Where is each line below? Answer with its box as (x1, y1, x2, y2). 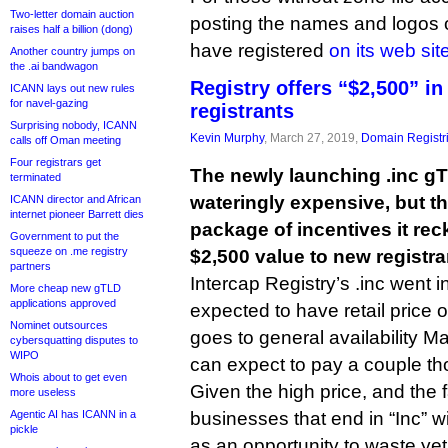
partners (10, 260, 51, 272)
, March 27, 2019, (264, 131, 361, 144)
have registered (190, 40, 329, 61)
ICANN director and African (10, 193, 141, 205)
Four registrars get (10, 156, 101, 168)
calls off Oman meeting (10, 134, 121, 146)
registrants (190, 100, 294, 122)
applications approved (10, 297, 116, 309)
